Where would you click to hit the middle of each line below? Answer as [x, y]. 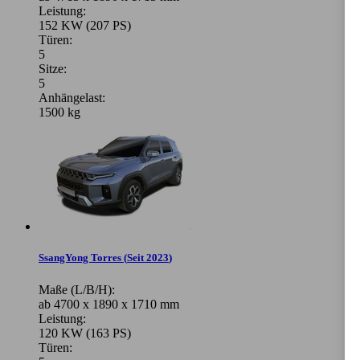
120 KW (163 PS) [85, 333]
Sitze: [53, 69]
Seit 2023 [148, 258]
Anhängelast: [72, 98]
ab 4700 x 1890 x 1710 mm [109, 304]
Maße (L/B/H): [77, 289]
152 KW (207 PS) [85, 26]
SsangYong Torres [80, 258]
